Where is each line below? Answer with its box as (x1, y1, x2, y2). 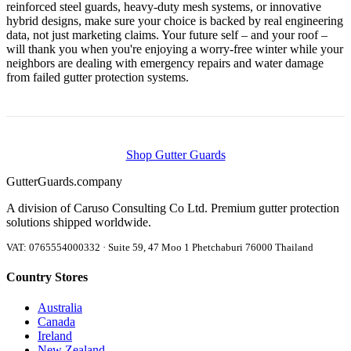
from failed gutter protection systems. (6, 70, 189, 84)
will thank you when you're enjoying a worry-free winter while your (6, 42, 343, 56)
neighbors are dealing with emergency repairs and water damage (6, 56, 324, 70)
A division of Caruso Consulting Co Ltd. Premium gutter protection (6, 201, 339, 215)
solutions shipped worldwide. (6, 215, 151, 229)
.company (74, 174, 122, 188)
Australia (38, 301, 82, 315)
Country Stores (6, 270, 88, 284)
